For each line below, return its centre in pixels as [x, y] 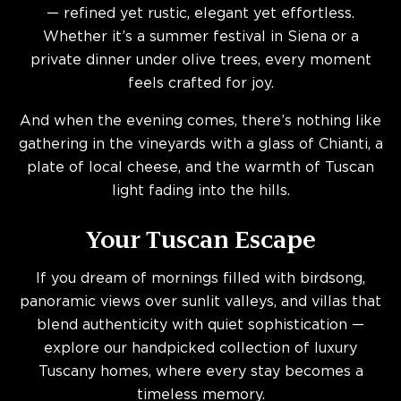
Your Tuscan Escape [200, 239]
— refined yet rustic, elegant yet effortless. [200, 14]
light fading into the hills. [200, 191]
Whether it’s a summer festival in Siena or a [200, 37]
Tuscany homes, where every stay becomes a [200, 372]
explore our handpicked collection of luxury [200, 349]
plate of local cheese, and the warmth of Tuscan [200, 168]
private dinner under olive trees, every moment [200, 60]
